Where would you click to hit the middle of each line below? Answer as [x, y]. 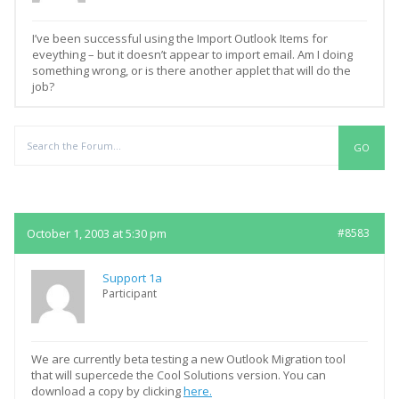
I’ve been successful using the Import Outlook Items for [180, 38]
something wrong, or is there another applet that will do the [191, 70]
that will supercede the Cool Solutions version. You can [179, 375]
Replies [145, 191]
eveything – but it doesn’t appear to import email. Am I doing [192, 54]
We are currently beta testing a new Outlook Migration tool [188, 359]
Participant [130, 293]
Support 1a [132, 278]
